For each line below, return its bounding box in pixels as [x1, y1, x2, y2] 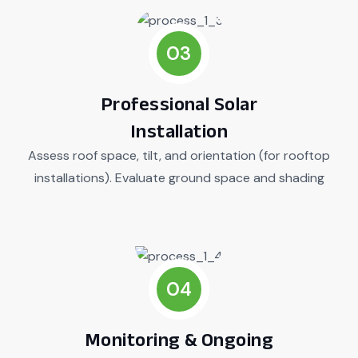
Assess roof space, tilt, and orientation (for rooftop [28, 146, 330, 164]
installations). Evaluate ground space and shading [34, 169, 324, 186]
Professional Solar [100, 92, 258, 114]
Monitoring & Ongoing [84, 328, 274, 350]
